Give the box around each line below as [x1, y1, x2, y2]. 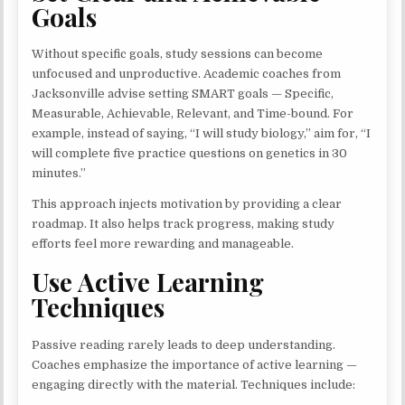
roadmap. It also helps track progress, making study [32, 217, 335, 231]
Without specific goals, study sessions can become [32, 47, 324, 61]
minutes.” [32, 166, 87, 181]
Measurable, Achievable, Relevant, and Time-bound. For [32, 107, 354, 121]
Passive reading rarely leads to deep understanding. [32, 337, 336, 352]
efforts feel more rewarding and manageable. [32, 237, 295, 251]
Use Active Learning [32, 265, 265, 299]
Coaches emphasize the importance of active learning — [32, 357, 358, 372]
